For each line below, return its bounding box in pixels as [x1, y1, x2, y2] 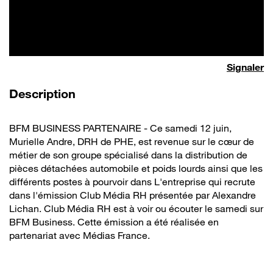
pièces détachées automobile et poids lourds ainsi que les [9, 162, 263, 175]
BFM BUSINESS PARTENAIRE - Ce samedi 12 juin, [9, 122, 232, 135]
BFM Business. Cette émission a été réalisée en [9, 216, 219, 229]
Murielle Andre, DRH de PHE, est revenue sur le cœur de [9, 135, 254, 148]
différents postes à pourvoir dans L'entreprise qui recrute [9, 175, 255, 188]
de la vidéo [79, 86, 140, 101]
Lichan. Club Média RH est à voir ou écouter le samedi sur [9, 202, 263, 215]
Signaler [227, 61, 264, 74]
